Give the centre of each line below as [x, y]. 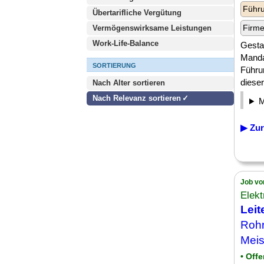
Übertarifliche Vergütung [137, 13]
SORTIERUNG [114, 65]
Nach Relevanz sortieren [137, 98]
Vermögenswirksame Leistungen [152, 28]
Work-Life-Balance [126, 43]
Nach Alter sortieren [129, 83]
